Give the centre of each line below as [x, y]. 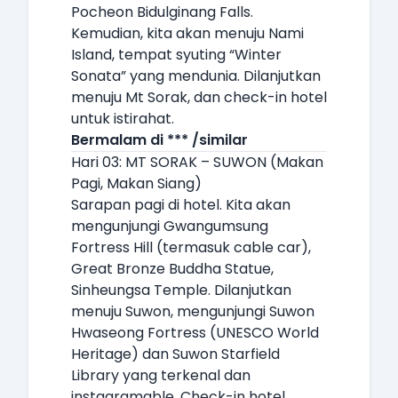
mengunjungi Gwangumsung [170, 226]
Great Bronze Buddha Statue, [172, 269]
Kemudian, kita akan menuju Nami [187, 33]
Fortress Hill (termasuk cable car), [191, 247]
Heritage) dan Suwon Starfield [175, 354]
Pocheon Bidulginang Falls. [162, 12]
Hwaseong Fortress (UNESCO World [195, 333]
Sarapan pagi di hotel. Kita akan [181, 205]
